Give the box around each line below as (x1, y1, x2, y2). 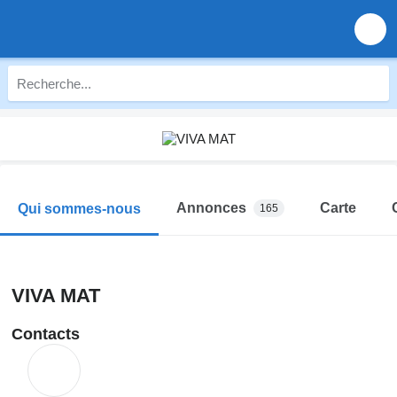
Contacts (12, 325, 80, 343)
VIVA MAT (12, 284, 100, 307)
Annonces (176, 200, 246, 215)
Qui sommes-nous (18, 200, 141, 216)
